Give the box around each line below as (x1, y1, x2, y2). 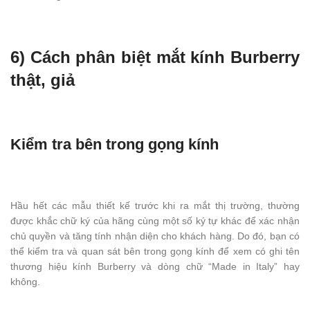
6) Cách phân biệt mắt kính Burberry (10, 48, 300, 67)
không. (10, 276, 40, 288)
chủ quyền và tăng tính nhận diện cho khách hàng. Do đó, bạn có (10, 230, 300, 242)
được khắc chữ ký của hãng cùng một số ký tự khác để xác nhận (10, 215, 300, 227)
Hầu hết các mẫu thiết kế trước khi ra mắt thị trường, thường (10, 200, 300, 212)
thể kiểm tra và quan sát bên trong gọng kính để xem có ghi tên (10, 246, 300, 257)
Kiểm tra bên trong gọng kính (10, 136, 219, 154)
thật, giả (10, 71, 75, 90)
